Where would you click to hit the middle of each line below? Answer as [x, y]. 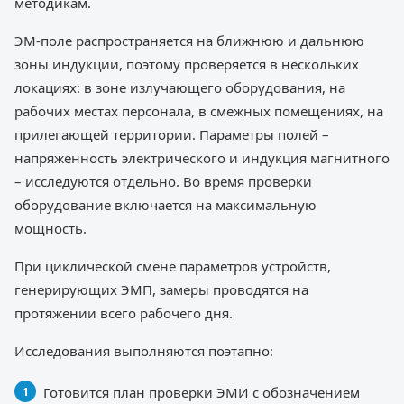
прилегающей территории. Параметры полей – [172, 135]
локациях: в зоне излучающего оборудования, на [180, 88]
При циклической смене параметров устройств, [173, 266]
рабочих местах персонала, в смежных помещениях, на [199, 111]
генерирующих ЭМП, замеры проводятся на [161, 290]
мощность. [50, 229]
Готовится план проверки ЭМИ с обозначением [202, 393]
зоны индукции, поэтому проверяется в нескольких [187, 64]
